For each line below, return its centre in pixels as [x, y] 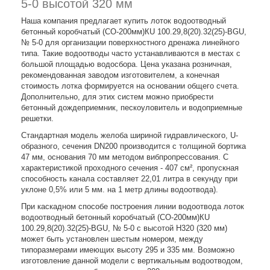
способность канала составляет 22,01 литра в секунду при [129, 179]
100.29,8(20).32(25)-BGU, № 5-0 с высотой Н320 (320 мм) [124, 228]
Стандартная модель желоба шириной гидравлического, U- [130, 135]
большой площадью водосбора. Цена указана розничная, [127, 64]
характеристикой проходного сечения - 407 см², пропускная [130, 168]
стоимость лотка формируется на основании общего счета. [130, 86]
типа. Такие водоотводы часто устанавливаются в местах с [131, 53]
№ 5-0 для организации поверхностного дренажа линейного [130, 42]
